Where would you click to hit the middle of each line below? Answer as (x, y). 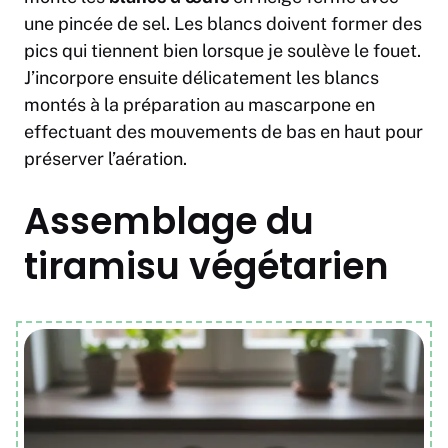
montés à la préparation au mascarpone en (199, 105)
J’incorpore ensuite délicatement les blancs (201, 78)
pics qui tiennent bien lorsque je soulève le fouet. (222, 51)
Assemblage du (169, 222)
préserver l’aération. (105, 159)
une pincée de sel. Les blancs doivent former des (223, 24)
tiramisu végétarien (206, 267)
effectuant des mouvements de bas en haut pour (223, 132)
